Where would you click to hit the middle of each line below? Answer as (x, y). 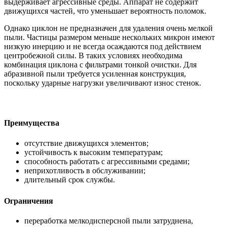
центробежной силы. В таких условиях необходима (93, 56)
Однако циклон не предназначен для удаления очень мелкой (108, 28)
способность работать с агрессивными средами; (107, 161)
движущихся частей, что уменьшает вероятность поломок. (105, 11)
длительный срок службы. (70, 179)
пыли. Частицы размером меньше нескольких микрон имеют (109, 37)
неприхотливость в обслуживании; (85, 170)
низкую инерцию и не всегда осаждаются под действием (103, 47)
